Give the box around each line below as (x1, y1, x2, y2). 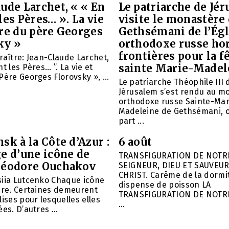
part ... (118, 116, 145, 126)
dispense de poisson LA (118, 180, 211, 190)
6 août (118, 135, 152, 149)
